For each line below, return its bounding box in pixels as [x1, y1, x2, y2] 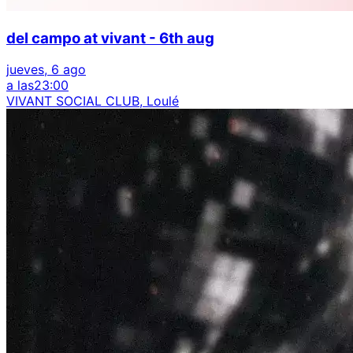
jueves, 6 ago [6, 61, 86, 78]
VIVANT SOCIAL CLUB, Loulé [6, 93, 179, 110]
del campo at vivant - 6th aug [6, 28, 214, 47]
